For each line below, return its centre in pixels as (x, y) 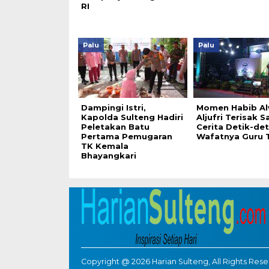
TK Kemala (104, 146)
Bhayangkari (108, 156)
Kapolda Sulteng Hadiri (132, 117)
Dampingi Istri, (113, 107)
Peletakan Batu (115, 127)
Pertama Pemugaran (126, 136)
